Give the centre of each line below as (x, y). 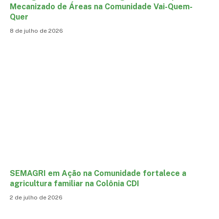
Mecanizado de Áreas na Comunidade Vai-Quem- (101, 7)
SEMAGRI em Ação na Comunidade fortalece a (98, 173)
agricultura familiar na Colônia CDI (75, 183)
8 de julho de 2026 (36, 31)
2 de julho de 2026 (36, 197)
